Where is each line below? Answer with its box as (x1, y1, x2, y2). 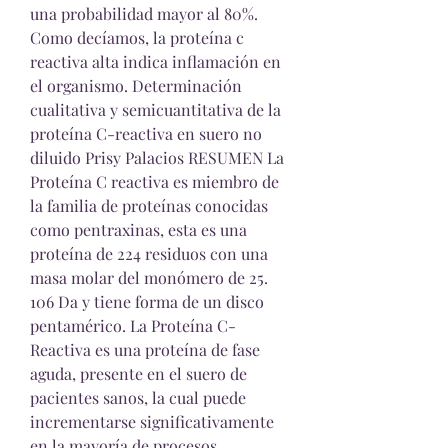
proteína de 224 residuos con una (30, 243, 268, 264)
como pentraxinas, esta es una (30, 219, 247, 240)
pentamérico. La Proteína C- (30, 315, 236, 336)
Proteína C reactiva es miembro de (30, 171, 279, 192)
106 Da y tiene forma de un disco (30, 291, 264, 312)
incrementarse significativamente (30, 411, 274, 432)
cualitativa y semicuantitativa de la (30, 99, 281, 120)
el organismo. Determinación (30, 75, 242, 96)
